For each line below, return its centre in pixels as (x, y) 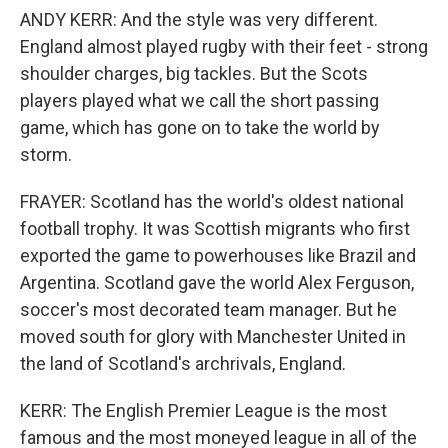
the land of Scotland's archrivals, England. (183, 363)
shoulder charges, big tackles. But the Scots (194, 73)
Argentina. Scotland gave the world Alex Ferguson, (217, 282)
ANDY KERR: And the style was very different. (199, 19)
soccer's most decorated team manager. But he (208, 309)
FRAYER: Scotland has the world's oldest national (212, 201)
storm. (46, 154)
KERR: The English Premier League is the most (203, 410)
